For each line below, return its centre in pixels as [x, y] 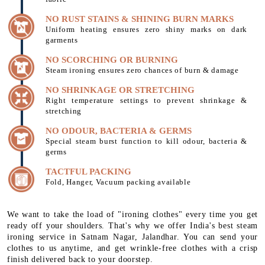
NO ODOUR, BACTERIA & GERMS [119, 130]
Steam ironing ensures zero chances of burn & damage [142, 70]
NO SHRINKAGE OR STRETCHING [120, 90]
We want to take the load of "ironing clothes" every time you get [132, 214]
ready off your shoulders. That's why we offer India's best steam [132, 225]
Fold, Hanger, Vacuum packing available [118, 182]
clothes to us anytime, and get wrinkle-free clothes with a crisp [132, 248]
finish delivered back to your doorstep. [80, 259]
